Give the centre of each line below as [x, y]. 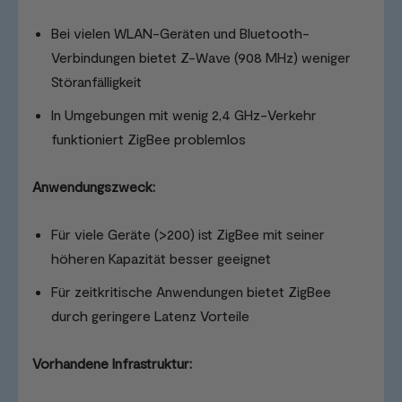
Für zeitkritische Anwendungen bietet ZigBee [191, 292]
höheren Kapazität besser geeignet [161, 258]
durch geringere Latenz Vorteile [150, 316]
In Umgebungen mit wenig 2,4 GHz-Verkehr [184, 115]
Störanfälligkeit [96, 82]
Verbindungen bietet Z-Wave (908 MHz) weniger [201, 57]
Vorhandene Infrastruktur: [112, 363]
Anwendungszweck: [94, 187]
